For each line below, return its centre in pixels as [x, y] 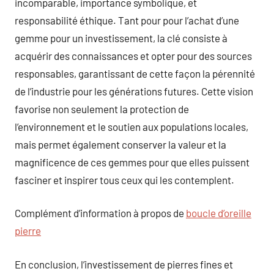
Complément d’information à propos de [100, 213]
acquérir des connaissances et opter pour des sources [133, 55]
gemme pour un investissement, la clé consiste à [121, 38]
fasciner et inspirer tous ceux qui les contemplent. [124, 180]
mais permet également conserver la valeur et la [120, 144]
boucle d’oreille [219, 213]
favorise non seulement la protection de [102, 109]
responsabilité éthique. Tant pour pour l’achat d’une [127, 20]
